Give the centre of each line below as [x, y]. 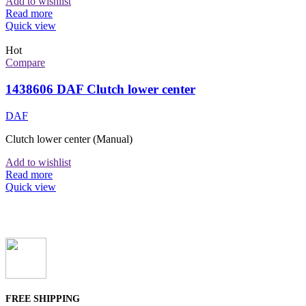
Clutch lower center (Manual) [69, 139]
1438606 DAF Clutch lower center [100, 89]
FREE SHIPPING [43, 299]
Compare [25, 63]
